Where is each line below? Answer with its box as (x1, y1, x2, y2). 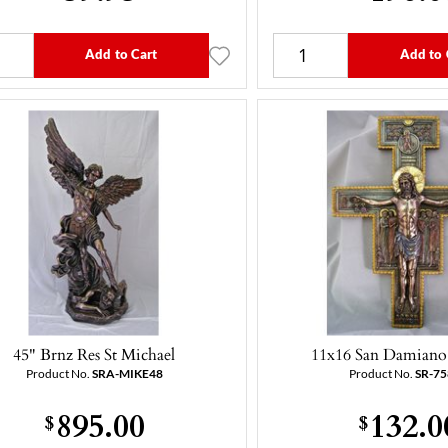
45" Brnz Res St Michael (13, 342, 176, 366)
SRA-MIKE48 (91, 367, 163, 380)
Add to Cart (85, 46, 158, 61)
